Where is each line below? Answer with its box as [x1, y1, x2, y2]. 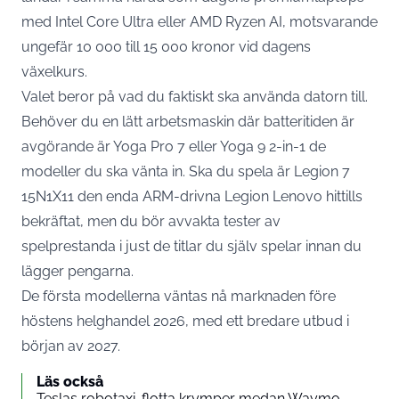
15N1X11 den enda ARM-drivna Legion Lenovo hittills [21, 187, 362, 205]
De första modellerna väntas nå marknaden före [21, 287, 336, 305]
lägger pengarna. [21, 262, 134, 280]
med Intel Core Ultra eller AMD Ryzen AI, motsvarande [21, 12, 378, 30]
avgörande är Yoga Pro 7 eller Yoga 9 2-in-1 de [21, 137, 326, 155]
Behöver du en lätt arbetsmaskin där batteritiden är [21, 112, 354, 130]
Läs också [37, 372, 103, 390]
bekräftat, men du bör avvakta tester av [21, 212, 281, 230]
